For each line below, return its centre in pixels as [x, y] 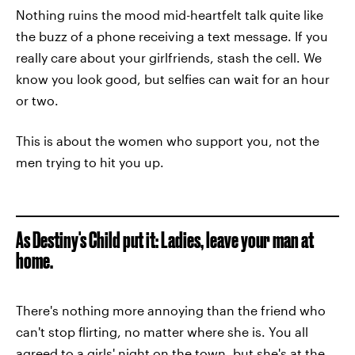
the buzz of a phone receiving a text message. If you [172, 36]
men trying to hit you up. [90, 162]
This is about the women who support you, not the [168, 141]
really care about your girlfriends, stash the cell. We [169, 57]
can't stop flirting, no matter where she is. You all [162, 332]
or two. [37, 100]
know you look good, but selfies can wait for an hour [173, 79]
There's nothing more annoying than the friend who [171, 310]
